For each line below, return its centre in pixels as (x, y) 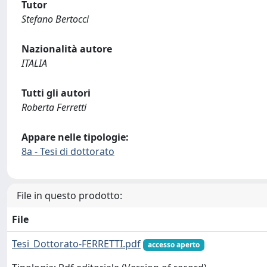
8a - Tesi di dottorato (68, 151)
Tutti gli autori (56, 93)
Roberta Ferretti (54, 107)
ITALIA (34, 63)
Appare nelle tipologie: (75, 137)
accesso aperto (173, 244)
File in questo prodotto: (69, 195)
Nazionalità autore (67, 49)
